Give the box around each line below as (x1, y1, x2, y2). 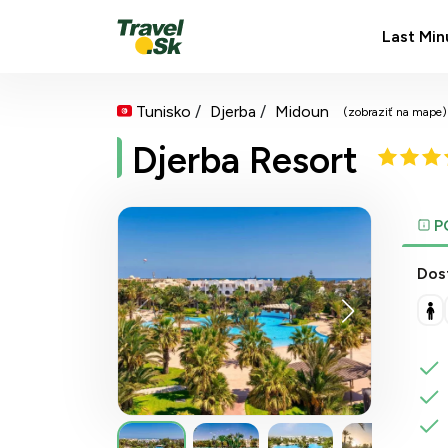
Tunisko (136, 102, 191, 121)
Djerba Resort (132, 138, 358, 182)
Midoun (275, 102, 329, 121)
